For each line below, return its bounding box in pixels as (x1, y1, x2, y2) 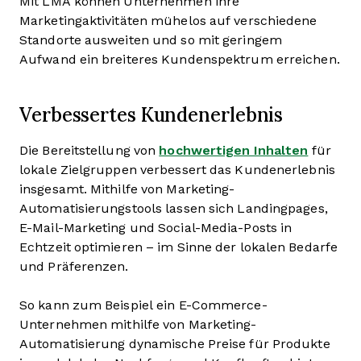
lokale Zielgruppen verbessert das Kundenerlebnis (19, 163, 335, 176)
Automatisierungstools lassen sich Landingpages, (19, 201, 328, 215)
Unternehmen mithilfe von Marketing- (19, 317, 257, 331)
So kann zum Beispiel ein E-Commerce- (19, 298, 268, 312)
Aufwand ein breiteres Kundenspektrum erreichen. (19, 52, 340, 66)
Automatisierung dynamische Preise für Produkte (19, 337, 330, 351)
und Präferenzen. (19, 259, 129, 273)
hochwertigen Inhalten (159, 143, 309, 157)
